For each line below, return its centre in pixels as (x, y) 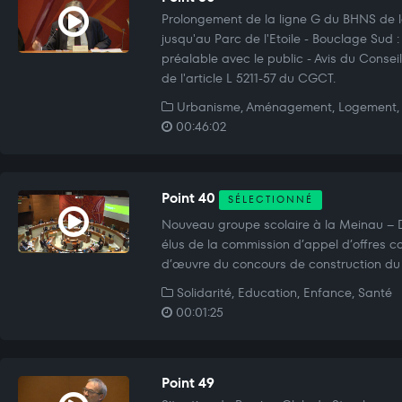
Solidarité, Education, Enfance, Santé (282, 293)
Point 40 (190, 198)
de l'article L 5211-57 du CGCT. (248, 79)
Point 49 (188, 383)
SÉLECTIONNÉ (270, 200)
